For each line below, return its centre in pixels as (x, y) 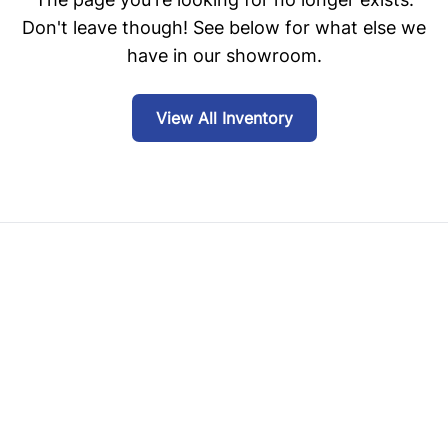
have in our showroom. (224, 55)
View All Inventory (224, 118)
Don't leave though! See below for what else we (224, 27)
